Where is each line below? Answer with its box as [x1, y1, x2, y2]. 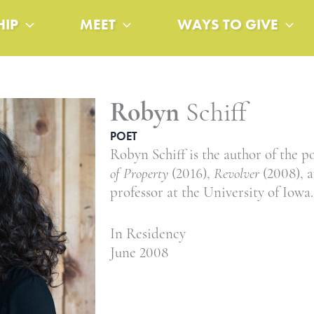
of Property [109, 167, 168, 182]
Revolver [213, 167, 259, 182]
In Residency [109, 226, 186, 242]
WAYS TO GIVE [177, 15, 278, 34]
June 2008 [109, 245, 168, 261]
